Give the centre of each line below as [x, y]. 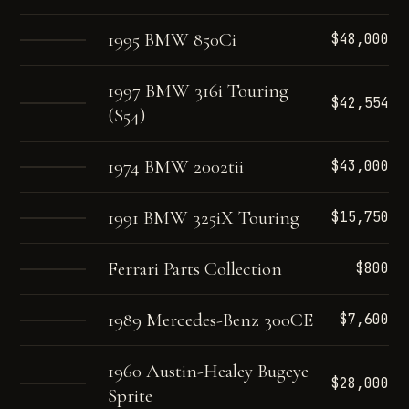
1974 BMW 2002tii [176, 167]
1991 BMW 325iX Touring [204, 218]
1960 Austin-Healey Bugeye [209, 371]
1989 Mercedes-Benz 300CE [211, 320]
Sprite [131, 396]
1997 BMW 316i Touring [199, 91]
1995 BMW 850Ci [173, 40]
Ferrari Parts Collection [195, 269]
